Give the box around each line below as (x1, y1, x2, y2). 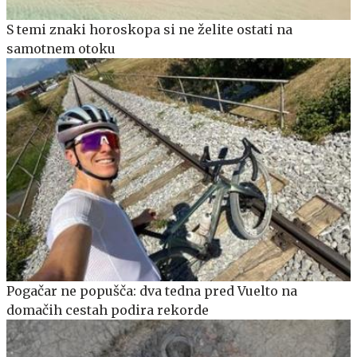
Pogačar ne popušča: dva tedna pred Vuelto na (6, 283, 297, 300)
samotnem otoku (6, 40, 116, 57)
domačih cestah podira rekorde (6, 302, 209, 319)
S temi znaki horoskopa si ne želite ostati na (6, 21, 292, 37)
